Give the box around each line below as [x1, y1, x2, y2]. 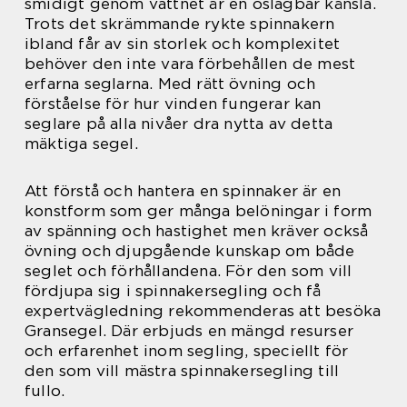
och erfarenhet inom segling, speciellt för [25, 342, 349, 361]
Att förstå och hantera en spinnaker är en [25, 182, 342, 201]
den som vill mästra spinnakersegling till [25, 362, 340, 381]
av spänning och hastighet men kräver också [25, 222, 369, 241]
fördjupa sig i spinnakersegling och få [25, 282, 322, 301]
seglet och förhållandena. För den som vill [25, 262, 352, 281]
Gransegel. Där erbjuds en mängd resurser [25, 322, 354, 341]
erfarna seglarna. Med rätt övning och [25, 74, 316, 94]
